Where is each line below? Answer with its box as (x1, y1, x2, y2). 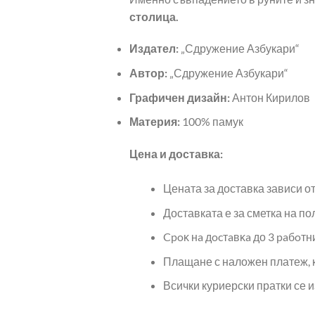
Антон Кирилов (229, 90, 310, 104)
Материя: (129, 115, 182, 129)
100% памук (181, 115, 243, 129)
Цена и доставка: (129, 146, 223, 160)
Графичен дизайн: (129, 90, 230, 104)
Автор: (129, 65, 167, 79)
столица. (129, 9, 179, 23)
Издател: (129, 41, 179, 56)
